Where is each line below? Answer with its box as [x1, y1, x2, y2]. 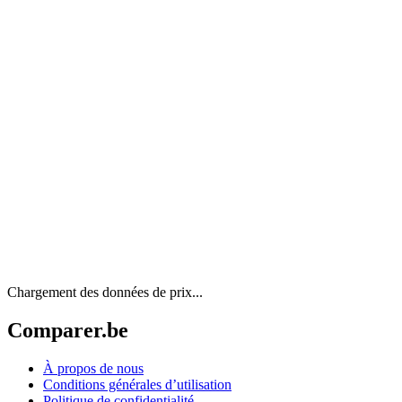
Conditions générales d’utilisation [43, 377, 232, 393]
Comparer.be [7, 319, 128, 343]
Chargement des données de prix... [7, 284, 203, 301]
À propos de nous [43, 361, 144, 377]
